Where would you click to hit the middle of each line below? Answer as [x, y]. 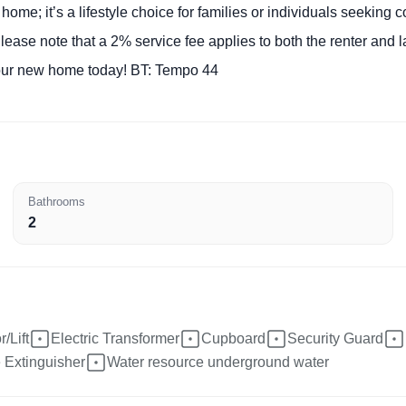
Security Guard [335, 338]
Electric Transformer [115, 338]
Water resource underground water [218, 362]
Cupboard [233, 338]
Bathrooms [57, 202]
